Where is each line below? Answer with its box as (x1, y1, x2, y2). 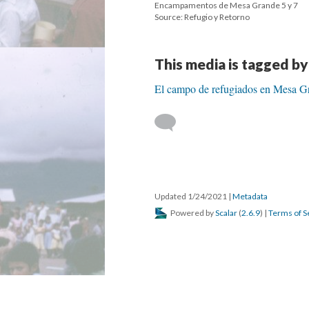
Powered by (169, 208, 215, 218)
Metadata (232, 191, 268, 201)
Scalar (215, 208, 237, 218)
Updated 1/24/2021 (154, 191, 228, 201)
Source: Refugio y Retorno (154, 12, 250, 22)
